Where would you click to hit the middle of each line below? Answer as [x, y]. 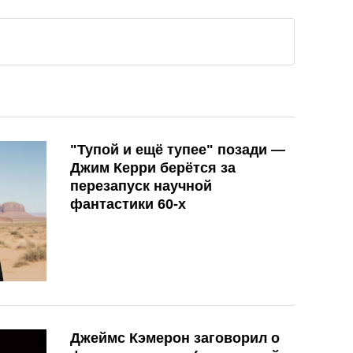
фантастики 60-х [128, 204]
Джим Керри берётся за [153, 168]
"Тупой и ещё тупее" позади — [178, 150]
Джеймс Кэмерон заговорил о [175, 338]
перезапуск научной [141, 186]
